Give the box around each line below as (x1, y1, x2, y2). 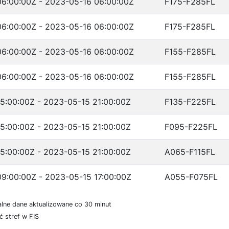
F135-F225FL (165, 97, 216, 107)
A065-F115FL (165, 147, 215, 157)
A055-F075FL (165, 172, 218, 182)
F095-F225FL (165, 122, 217, 132)
